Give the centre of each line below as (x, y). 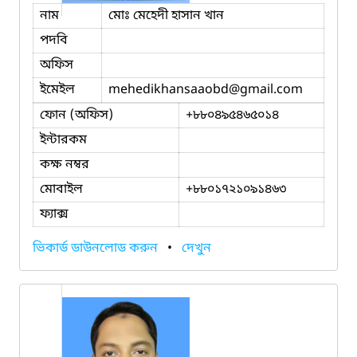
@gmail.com (266, 90)
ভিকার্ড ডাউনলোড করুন (97, 248)
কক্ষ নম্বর (65, 165)
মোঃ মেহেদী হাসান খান (166, 16)
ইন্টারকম (63, 140)
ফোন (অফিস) (77, 115)
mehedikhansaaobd (169, 90)
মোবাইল (61, 189)
